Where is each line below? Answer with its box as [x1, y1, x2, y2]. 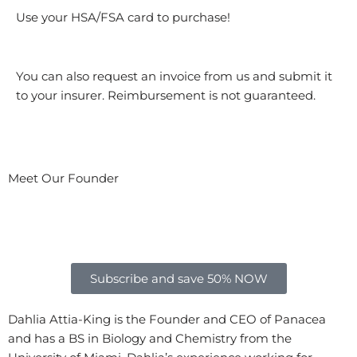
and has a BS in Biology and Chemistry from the [8, 331, 292, 346]
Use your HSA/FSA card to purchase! [16, 10, 230, 25]
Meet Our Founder [8, 171, 119, 186]
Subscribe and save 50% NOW [89, 271, 268, 286]
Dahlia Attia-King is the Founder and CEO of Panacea [8, 312, 326, 327]
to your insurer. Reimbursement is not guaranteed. [16, 88, 316, 103]
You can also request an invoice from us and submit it [16, 69, 332, 84]
